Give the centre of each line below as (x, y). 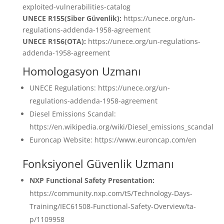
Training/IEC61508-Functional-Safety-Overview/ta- (112, 206)
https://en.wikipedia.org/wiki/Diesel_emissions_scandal (121, 126)
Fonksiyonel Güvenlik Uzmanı (98, 163)
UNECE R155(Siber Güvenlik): (72, 18)
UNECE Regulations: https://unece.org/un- (99, 87)
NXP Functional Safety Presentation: (92, 180)
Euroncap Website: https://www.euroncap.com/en (113, 139)
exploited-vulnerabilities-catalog (76, 6)
